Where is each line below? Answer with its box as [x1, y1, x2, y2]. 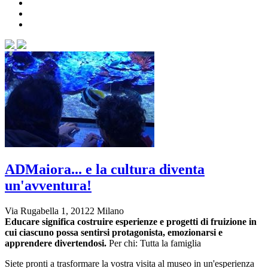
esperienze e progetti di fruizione [115, 217, 246, 227]
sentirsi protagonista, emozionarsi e [81, 227, 223, 238]
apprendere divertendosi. [5, 238, 106, 249]
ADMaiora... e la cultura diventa [5, 162, 205, 178]
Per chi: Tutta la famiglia [109, 238, 201, 249]
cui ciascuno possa [5, 227, 81, 238]
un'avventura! [5, 178, 92, 194]
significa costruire [42, 217, 113, 227]
